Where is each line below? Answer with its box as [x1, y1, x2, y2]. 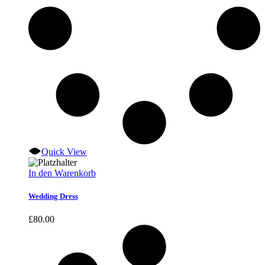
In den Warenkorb [28, 168, 96, 179]
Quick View [41, 147, 88, 157]
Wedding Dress [28, 192, 78, 201]
